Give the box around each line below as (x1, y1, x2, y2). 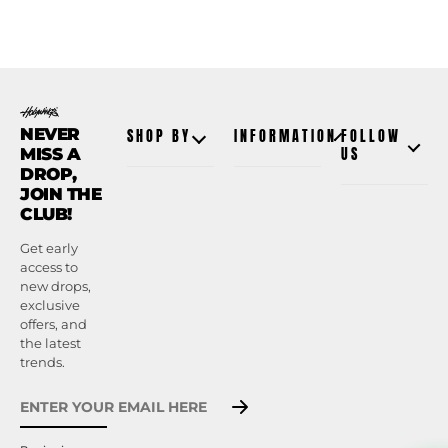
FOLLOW (341, 126, 401, 147)
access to (20, 259, 78, 275)
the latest (20, 335, 81, 351)
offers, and (20, 316, 87, 332)
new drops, (20, 278, 91, 294)
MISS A (20, 144, 80, 164)
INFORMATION (234, 126, 337, 147)
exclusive (20, 297, 80, 313)
